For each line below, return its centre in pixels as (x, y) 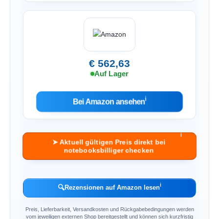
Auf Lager (111, 74)
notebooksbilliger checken (109, 150)
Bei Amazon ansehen (109, 102)
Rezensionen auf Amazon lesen (112, 188)
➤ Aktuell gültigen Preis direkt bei (109, 142)
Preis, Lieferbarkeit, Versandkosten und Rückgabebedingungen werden (109, 209)
